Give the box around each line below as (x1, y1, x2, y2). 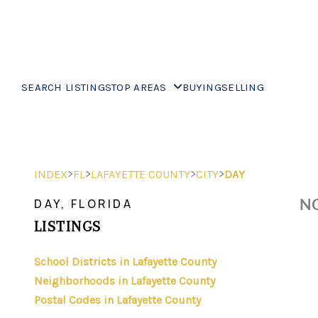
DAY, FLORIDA (34, 196, 133, 212)
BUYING (182, 80, 221, 94)
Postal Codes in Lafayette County (34, 293, 201, 307)
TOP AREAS (111, 80, 170, 94)
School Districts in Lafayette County (34, 255, 216, 268)
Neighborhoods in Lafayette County (34, 274, 215, 287)
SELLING (221, 80, 264, 94)
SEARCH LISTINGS (21, 80, 112, 94)
